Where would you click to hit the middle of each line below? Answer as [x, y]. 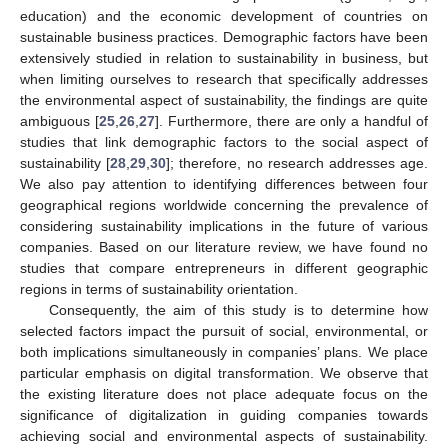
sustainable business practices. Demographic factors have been [224, 36]
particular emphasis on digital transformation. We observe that [224, 372]
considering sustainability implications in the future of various [224, 225]
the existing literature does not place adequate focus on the [224, 393]
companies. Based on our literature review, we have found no [224, 246]
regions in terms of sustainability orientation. [159, 288]
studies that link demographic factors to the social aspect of [224, 141]
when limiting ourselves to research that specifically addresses [224, 78]
